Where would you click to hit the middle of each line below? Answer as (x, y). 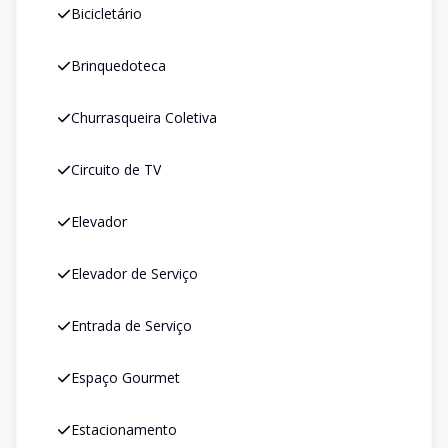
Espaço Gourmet (125, 377)
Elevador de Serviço (134, 273)
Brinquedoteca (118, 65)
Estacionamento (124, 429)
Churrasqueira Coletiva (144, 117)
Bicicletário (106, 13)
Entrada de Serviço (131, 325)
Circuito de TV (116, 169)
